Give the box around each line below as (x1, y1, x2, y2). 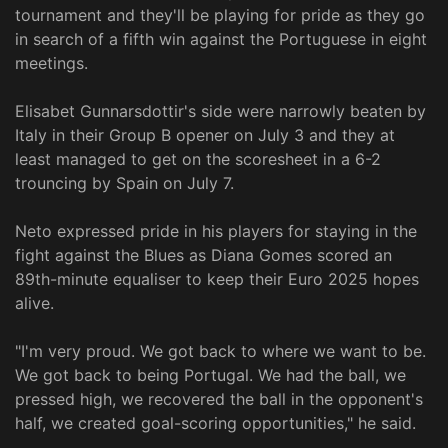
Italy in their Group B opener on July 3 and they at (15, 125, 395, 146)
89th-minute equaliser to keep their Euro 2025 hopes (15, 269, 419, 290)
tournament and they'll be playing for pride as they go (15, 5, 425, 26)
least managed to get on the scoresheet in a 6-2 (15, 149, 381, 170)
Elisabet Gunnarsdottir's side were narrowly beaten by (15, 101, 426, 122)
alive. (15, 293, 54, 314)
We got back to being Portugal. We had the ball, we (15, 365, 406, 386)
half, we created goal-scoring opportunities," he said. (15, 413, 416, 434)
